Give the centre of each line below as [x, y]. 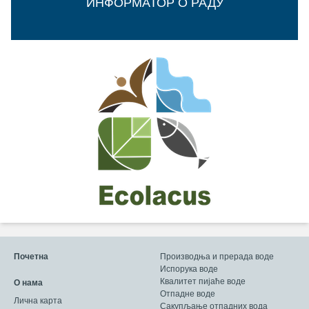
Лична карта [38, 300]
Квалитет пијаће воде [203, 281]
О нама [28, 282]
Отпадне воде [188, 293]
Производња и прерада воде [217, 256]
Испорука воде [189, 269]
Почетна [31, 256]
